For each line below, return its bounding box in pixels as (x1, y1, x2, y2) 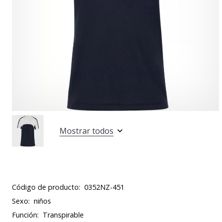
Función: (12, 210, 39, 220)
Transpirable (43, 210, 84, 220)
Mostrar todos (59, 125, 113, 136)
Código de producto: (12, 182, 80, 192)
